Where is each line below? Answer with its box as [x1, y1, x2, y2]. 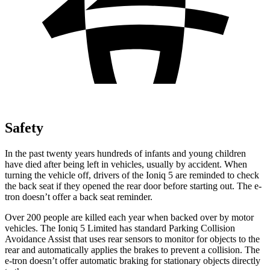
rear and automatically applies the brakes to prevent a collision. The [5, 244, 260, 255]
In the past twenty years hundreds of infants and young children [5, 148, 246, 159]
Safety [5, 119, 43, 136]
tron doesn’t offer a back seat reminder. [5, 191, 152, 202]
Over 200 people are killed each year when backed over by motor [5, 212, 254, 222]
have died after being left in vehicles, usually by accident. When [5, 159, 247, 169]
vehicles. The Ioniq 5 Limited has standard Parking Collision [5, 222, 235, 233]
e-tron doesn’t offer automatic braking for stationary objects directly [5, 255, 260, 266]
